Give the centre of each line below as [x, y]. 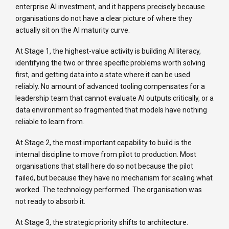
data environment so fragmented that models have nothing [111, 110]
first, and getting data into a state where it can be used [103, 75]
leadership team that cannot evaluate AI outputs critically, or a [114, 98]
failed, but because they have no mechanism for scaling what [114, 178]
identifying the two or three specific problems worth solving [110, 63]
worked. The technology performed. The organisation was [109, 190]
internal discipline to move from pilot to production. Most [106, 155]
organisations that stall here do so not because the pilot [104, 166]
